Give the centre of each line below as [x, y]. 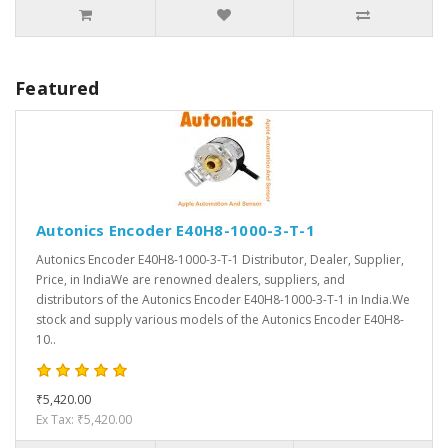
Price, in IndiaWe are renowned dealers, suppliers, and [190, 280]
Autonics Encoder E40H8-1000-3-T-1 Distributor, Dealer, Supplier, [220, 260]
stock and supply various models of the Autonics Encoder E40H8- [220, 320]
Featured [57, 88]
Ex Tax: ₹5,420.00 [84, 420]
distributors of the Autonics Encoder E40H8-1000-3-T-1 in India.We [223, 300]
